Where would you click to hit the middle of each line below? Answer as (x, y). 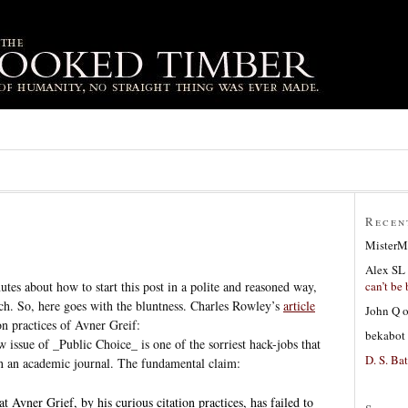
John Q (382, 310)
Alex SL (385, 269)
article (299, 305)
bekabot (385, 335)
